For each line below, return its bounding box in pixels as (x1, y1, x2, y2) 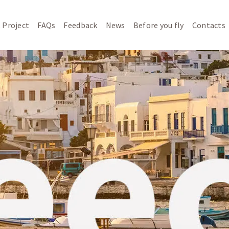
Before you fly (133, 20, 184, 31)
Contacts (192, 20, 225, 31)
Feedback (63, 20, 98, 31)
